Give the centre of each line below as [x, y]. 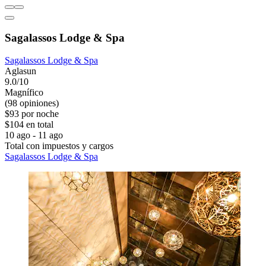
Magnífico [24, 93]
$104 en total [29, 125]
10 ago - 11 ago [34, 135]
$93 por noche [32, 114]
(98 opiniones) [32, 103]
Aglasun [20, 71]
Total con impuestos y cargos [59, 146]
